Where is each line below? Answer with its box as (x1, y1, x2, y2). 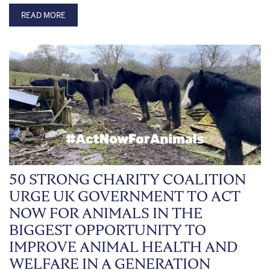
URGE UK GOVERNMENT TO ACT (9, 187, 240, 206)
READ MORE (21, 9, 66, 21)
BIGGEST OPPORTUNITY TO (9, 221, 206, 240)
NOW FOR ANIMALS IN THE (9, 204, 202, 223)
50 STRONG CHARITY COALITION (9, 170, 246, 189)
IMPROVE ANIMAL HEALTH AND (9, 237, 238, 257)
